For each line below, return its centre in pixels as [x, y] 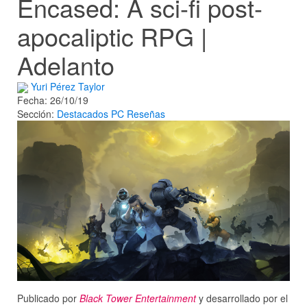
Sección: [37, 114]
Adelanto [66, 65]
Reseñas [146, 114]
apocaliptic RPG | [112, 36]
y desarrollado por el [242, 298]
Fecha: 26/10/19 [53, 100]
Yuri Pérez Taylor [68, 86]
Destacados [83, 114]
